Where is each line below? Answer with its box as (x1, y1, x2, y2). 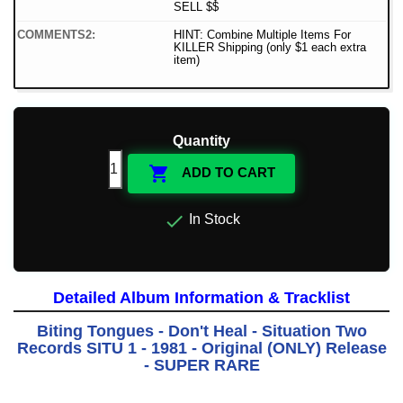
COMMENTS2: (17, 28, 95, 42)
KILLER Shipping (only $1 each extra (174, 40, 366, 55)
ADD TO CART (178, 165, 275, 181)
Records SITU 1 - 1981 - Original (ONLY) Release (16, 339, 387, 358)
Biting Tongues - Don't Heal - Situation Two (36, 322, 367, 341)
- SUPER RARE (143, 356, 260, 375)
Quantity (173, 133, 230, 149)
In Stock (184, 211, 240, 228)
